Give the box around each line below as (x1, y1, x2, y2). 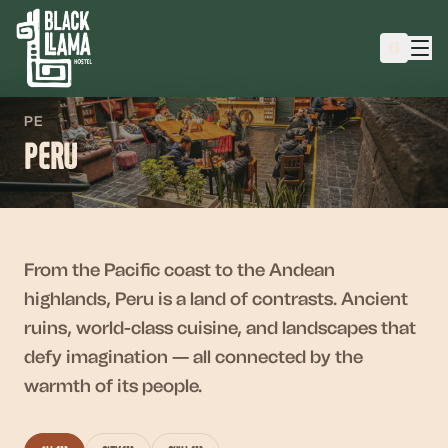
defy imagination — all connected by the (24, 346, 363, 368)
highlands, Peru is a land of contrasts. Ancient (24, 288, 408, 310)
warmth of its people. (24, 375, 202, 397)
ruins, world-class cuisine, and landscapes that (24, 317, 416, 339)
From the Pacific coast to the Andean (24, 259, 335, 281)
